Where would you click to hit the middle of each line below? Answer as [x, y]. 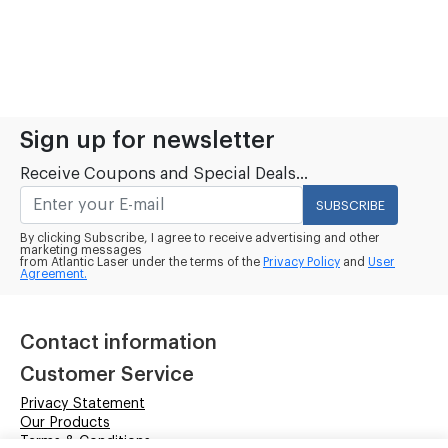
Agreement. [53, 274]
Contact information [118, 343]
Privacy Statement [82, 404]
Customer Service [107, 375]
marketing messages [81, 250]
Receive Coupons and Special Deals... [164, 174]
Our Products [65, 423]
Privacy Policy [301, 262]
